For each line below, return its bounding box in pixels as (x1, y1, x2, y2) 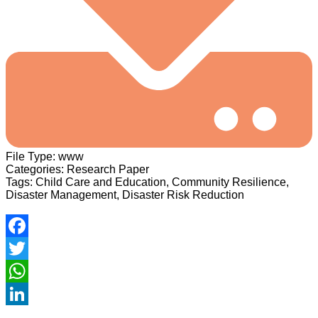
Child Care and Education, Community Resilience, (35, 176, 289, 188)
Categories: (6, 163, 67, 175)
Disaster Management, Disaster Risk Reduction (6, 189, 244, 201)
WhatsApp (6, 287, 58, 300)
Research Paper (67, 163, 149, 175)
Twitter (6, 265, 39, 277)
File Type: (6, 150, 58, 163)
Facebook (6, 242, 56, 254)
